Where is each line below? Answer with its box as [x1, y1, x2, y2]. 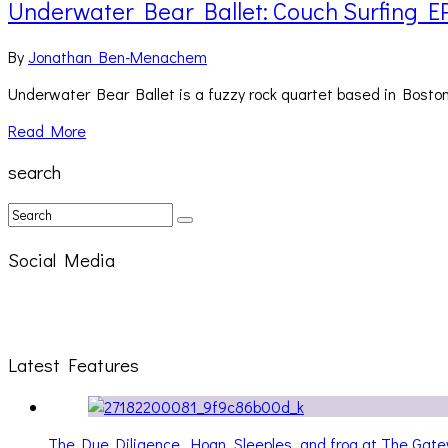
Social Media [8, 246, 115, 272]
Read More [8, 119, 86, 141]
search [8, 159, 61, 185]
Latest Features [8, 352, 139, 378]
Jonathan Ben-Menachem [28, 45, 207, 67]
